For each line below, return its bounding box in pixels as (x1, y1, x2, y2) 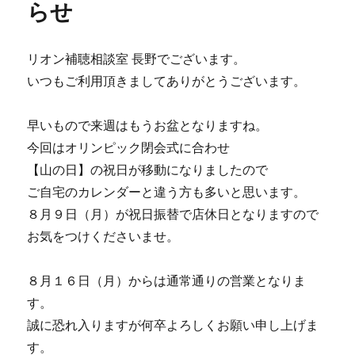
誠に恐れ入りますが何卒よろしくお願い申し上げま (27, 318, 319, 332)
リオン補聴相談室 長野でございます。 (27, 52, 246, 66)
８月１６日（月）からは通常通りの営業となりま (27, 273, 307, 288)
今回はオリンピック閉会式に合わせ (27, 140, 231, 155)
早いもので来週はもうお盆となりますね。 (27, 118, 269, 132)
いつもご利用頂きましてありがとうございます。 (27, 74, 307, 88)
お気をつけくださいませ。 (27, 229, 180, 243)
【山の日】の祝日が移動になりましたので (27, 162, 269, 177)
